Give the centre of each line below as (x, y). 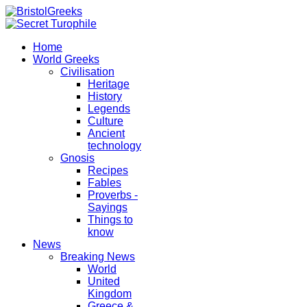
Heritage (109, 84)
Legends (109, 109)
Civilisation (87, 72)
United (104, 281)
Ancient (106, 133)
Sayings (108, 207)
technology (114, 146)
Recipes (108, 170)
